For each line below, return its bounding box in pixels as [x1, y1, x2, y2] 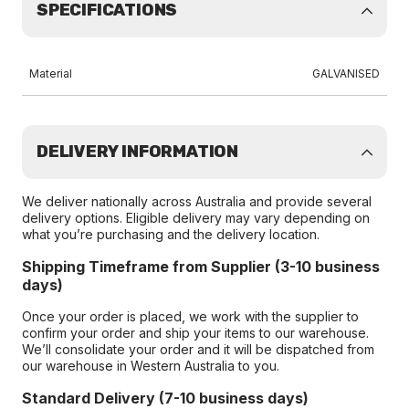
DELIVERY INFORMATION [37, 142, 238, 162]
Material [29, 67, 72, 80]
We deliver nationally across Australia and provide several [22, 194, 372, 209]
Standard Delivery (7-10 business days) [22, 389, 309, 407]
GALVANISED [312, 67, 380, 80]
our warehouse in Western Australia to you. [22, 358, 279, 373]
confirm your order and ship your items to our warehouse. [22, 325, 369, 341]
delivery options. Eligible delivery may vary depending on [22, 210, 370, 225]
